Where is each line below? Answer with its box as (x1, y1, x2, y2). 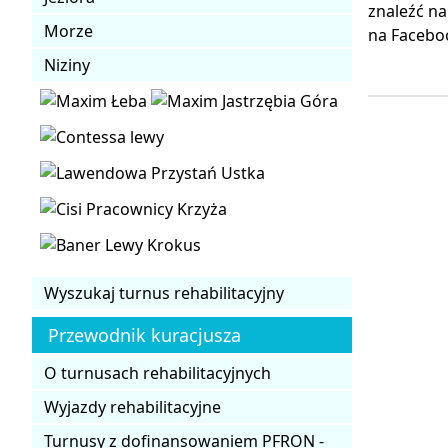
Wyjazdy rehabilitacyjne (44, 395, 221, 418)
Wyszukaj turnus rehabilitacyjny (44, 281, 284, 304)
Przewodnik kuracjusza (48, 322, 241, 347)
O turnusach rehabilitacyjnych (44, 361, 271, 384)
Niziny (44, 53, 90, 76)
